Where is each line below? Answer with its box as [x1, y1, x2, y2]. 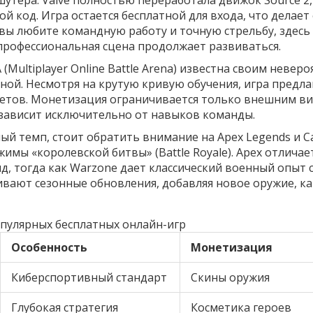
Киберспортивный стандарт [11, 269, 167, 285]
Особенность [11, 239, 87, 255]
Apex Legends [217, 129, 291, 145]
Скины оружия [191, 269, 270, 285]
